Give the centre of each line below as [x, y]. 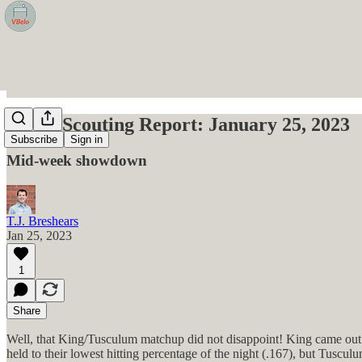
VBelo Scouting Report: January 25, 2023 [178, 124]
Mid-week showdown [77, 160]
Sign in [86, 140]
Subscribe [34, 140]
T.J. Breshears [42, 221]
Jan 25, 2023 [39, 235]
